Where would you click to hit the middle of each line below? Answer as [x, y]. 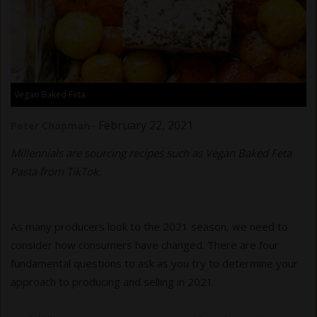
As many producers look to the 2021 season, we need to [149, 227]
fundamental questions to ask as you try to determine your [154, 264]
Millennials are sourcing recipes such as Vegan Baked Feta [151, 153]
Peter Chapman [50, 126]
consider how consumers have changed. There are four [145, 245]
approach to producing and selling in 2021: [113, 282]
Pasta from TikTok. [56, 172]
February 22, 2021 [146, 126]
